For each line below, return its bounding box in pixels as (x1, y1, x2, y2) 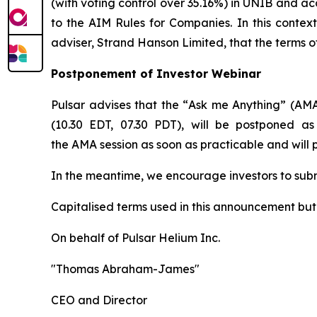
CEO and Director (51, 293, 147, 308)
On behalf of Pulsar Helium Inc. (51, 231, 220, 246)
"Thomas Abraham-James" (51, 262, 200, 277)
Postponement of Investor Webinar (51, 67, 261, 81)
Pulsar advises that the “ (51, 98, 189, 113)
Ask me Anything (188, 98, 281, 113)
